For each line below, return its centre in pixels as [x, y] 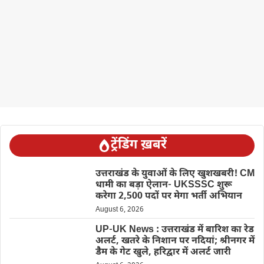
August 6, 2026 [119, 210]
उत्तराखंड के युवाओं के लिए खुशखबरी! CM [175, 174]
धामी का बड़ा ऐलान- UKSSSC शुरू [164, 186]
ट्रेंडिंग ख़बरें [138, 146]
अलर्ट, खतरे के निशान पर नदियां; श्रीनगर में [175, 242]
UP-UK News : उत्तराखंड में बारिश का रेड [174, 230]
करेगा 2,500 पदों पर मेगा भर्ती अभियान [169, 197]
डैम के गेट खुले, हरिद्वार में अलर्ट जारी [163, 253]
